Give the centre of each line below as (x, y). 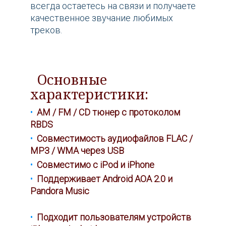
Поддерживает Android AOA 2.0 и (105, 179)
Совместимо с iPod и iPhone (96, 164)
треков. (46, 30)
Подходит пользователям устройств (114, 217)
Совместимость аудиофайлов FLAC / (115, 138)
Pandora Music (111, 191)
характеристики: (89, 94)
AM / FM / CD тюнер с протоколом (108, 112)
